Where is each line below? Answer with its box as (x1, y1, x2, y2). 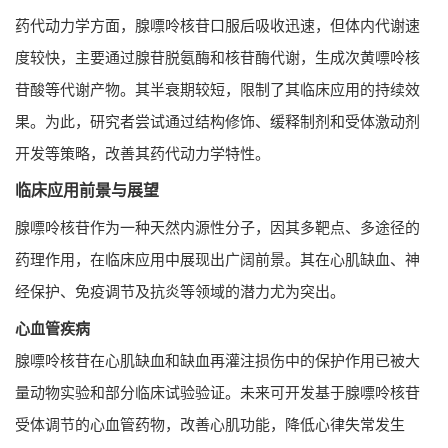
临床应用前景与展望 (15, 181, 159, 199)
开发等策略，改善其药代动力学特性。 (15, 144, 270, 162)
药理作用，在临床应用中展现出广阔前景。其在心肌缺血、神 (15, 250, 420, 268)
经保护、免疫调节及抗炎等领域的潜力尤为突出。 (15, 282, 345, 300)
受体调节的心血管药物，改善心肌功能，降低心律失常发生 (15, 415, 405, 433)
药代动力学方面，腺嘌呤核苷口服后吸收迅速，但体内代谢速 (15, 16, 420, 34)
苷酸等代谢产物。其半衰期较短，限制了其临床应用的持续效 (15, 80, 420, 98)
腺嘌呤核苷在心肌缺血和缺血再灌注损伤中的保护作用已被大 (15, 351, 420, 369)
